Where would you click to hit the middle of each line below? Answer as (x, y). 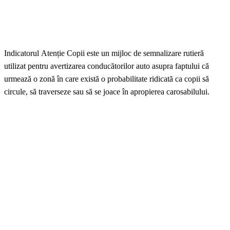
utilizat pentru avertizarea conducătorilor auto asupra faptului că (107, 66)
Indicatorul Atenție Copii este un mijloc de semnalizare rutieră (104, 53)
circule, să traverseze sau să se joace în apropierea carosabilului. (107, 92)
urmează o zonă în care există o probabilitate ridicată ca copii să (107, 79)
